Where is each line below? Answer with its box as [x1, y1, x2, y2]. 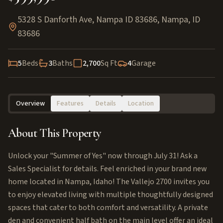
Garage [131, 58, 156, 69]
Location [128, 99, 154, 109]
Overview [16, 99, 45, 109]
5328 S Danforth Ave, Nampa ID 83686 [17, 13, 158, 26]
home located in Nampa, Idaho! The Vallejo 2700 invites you [8, 176, 210, 187]
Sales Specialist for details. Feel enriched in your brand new [8, 163, 207, 174]
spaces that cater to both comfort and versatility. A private [8, 202, 208, 213]
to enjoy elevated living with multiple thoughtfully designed [8, 189, 213, 200]
